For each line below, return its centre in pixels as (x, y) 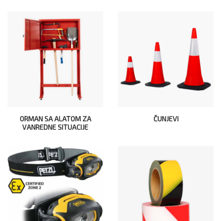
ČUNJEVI (166, 119)
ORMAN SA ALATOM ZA (55, 119)
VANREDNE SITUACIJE (55, 127)
